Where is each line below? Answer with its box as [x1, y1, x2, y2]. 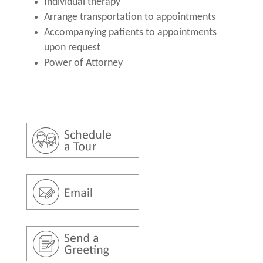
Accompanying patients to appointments [43, 27, 217, 39]
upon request [43, 42, 100, 54]
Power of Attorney [43, 58, 123, 69]
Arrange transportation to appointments [43, 12, 215, 23]
